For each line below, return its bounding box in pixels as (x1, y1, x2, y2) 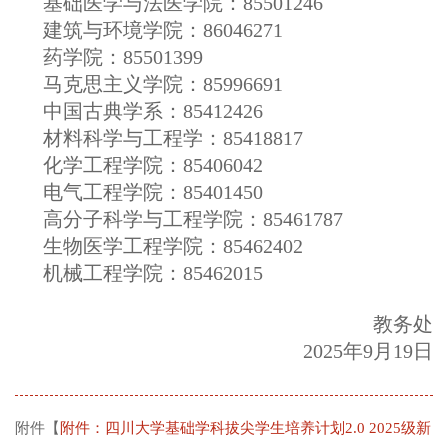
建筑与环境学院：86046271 (43, 18, 283, 41)
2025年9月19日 (148, 339, 433, 362)
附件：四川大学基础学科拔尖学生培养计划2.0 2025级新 (60, 419, 431, 436)
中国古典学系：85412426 (43, 99, 263, 122)
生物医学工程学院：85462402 (43, 234, 303, 257)
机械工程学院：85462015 (43, 261, 263, 284)
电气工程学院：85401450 (43, 180, 263, 203)
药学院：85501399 (43, 45, 203, 68)
